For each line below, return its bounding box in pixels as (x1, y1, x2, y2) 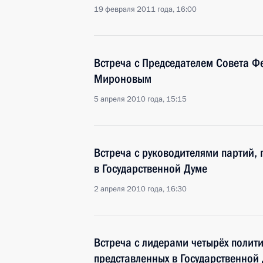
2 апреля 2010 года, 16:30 (94, 184, 187, 194)
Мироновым (94, 72, 151, 86)
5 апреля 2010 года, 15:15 (94, 94, 187, 104)
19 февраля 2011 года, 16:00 (94, 4, 197, 15)
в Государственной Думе (94, 161, 207, 176)
